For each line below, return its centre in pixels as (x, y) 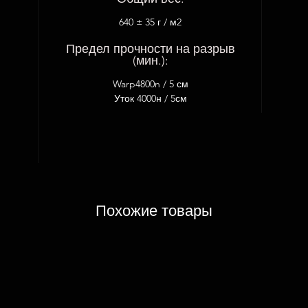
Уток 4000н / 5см (150, 98)
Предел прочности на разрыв (150, 49)
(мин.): (150, 60)
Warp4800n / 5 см (150, 84)
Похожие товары (154, 211)
